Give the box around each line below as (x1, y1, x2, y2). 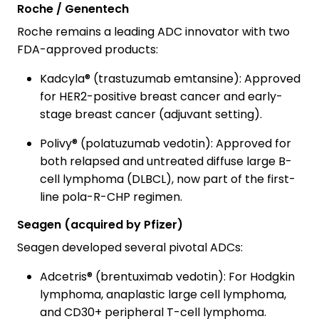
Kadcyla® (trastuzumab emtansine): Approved (40, 70, 300, 88)
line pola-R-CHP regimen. (40, 189, 182, 206)
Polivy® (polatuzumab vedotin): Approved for (40, 135, 291, 152)
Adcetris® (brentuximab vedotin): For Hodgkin (40, 268, 295, 286)
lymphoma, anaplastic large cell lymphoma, (40, 286, 286, 303)
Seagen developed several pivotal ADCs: (17, 239, 243, 256)
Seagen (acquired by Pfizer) (17, 216, 183, 234)
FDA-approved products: (17, 41, 158, 58)
